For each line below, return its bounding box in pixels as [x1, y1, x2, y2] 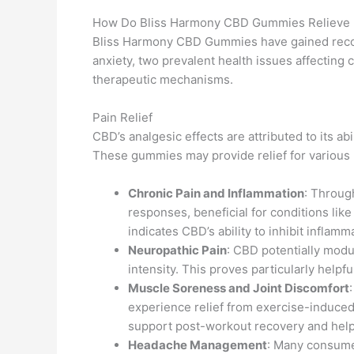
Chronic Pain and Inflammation [128, 186, 304, 201]
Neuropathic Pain [128, 243, 227, 258]
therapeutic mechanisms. [92, 72, 233, 87]
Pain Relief [92, 110, 153, 125]
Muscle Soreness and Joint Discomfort [128, 281, 349, 296]
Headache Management [128, 337, 267, 352]
